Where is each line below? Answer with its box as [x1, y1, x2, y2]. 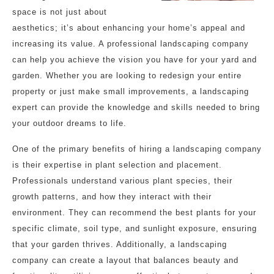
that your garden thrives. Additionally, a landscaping [12, 240, 227, 249]
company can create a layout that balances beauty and [12, 256, 239, 265]
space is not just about [12, 7, 107, 17]
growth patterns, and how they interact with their [12, 192, 212, 201]
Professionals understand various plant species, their [12, 176, 232, 185]
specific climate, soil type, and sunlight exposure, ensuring [12, 224, 257, 233]
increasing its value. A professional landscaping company [12, 39, 249, 48]
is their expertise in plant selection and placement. [12, 160, 222, 169]
